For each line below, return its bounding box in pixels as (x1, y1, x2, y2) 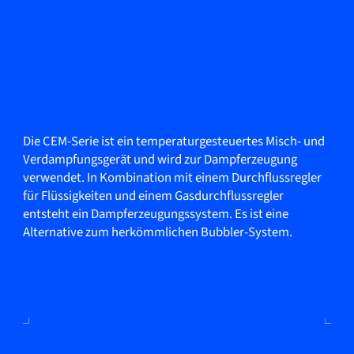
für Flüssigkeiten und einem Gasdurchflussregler (22, 186, 284, 205)
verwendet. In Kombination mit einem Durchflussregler (22, 168, 322, 187)
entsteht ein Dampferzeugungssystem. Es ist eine (22, 204, 288, 224)
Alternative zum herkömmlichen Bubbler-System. (22, 222, 292, 242)
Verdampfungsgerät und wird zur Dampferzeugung (22, 149, 297, 169)
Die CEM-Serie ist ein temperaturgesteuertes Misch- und (22, 131, 325, 151)
